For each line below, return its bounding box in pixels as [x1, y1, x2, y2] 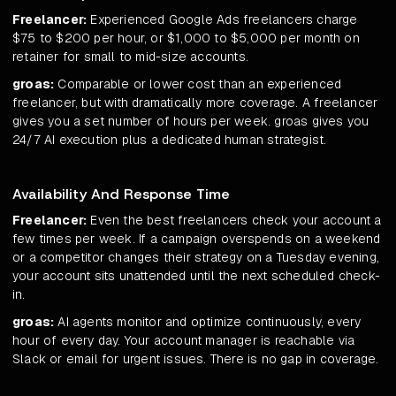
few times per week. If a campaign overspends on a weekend [12, 231, 381, 247]
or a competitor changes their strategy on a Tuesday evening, [12, 249, 380, 266]
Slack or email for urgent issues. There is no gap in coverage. [12, 351, 379, 368]
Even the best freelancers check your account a [87, 212, 382, 229]
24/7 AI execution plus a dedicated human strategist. [12, 132, 327, 148]
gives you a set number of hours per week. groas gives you [12, 113, 369, 130]
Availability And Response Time [12, 185, 230, 204]
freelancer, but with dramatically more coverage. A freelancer [12, 95, 378, 111]
